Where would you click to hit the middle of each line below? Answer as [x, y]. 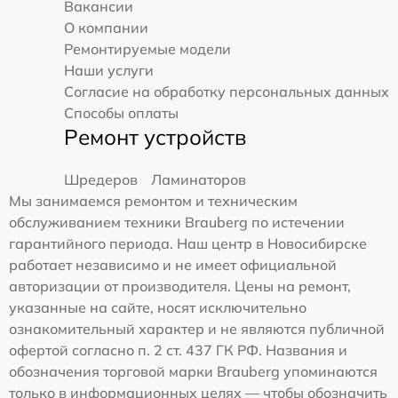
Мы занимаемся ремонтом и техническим [153, 200]
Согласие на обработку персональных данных [227, 91]
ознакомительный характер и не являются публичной [197, 328]
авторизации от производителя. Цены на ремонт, [180, 286]
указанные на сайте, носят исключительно [158, 307]
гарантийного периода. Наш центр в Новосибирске [188, 243]
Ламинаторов [199, 179]
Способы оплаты [121, 112]
